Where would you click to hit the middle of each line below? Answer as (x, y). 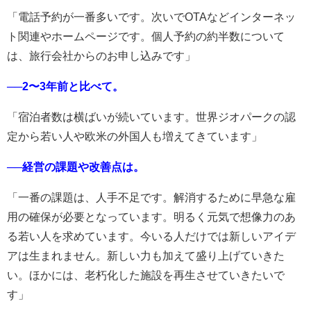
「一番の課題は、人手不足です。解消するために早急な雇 (151, 197)
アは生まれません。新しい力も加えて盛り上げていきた (146, 255)
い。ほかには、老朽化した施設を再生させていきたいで (146, 275)
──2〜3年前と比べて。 (65, 86)
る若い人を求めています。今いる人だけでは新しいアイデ (151, 236)
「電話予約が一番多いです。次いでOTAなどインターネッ (151, 17)
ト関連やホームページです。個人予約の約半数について (146, 36)
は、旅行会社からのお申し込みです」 (101, 56)
